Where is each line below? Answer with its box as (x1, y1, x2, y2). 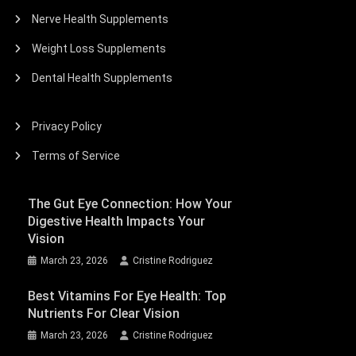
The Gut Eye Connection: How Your (27, 195, 232, 211)
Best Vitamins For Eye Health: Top (27, 288, 226, 304)
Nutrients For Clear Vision (27, 305, 180, 321)
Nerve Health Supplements (32, 12, 169, 25)
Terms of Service (32, 149, 121, 162)
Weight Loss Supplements (32, 41, 167, 55)
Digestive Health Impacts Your (27, 213, 205, 229)
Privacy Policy (32, 119, 103, 133)
